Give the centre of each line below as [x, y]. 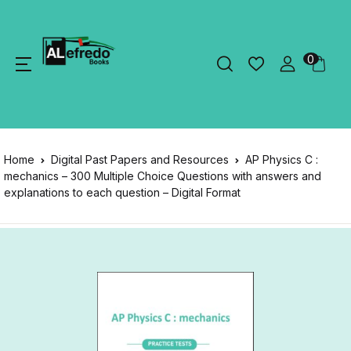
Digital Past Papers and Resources [140, 159]
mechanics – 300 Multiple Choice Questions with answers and [163, 176]
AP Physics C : [282, 159]
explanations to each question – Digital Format [122, 192]
